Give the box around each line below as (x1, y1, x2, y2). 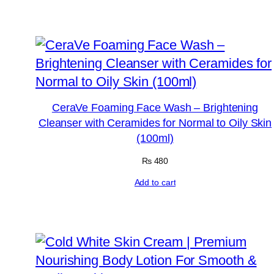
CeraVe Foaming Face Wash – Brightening (51, 102, 259, 114)
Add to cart (134, 177, 176, 187)
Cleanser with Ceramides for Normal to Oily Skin (38, 117, 272, 129)
